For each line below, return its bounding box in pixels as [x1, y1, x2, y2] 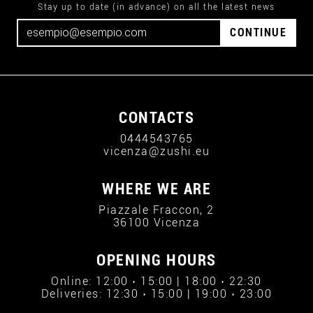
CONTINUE [230, 26, 286, 39]
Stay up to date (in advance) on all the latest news [38, 2, 275, 12]
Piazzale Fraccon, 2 [99, 203, 214, 217]
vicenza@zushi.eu [103, 145, 210, 158]
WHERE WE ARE [102, 180, 211, 198]
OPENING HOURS [96, 252, 217, 269]
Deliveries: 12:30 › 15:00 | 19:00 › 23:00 [41, 287, 272, 300]
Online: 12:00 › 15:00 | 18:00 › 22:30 [51, 275, 262, 288]
